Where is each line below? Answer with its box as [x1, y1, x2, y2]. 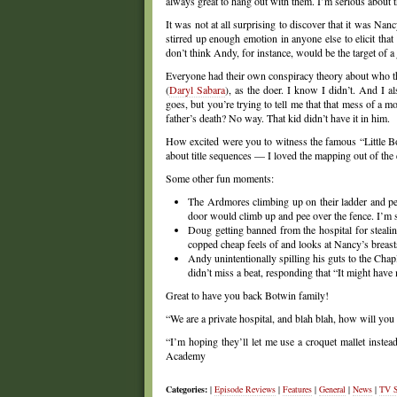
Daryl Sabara [169, 82, 225, 97]
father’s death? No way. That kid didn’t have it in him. [166, 111, 390, 125]
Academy [166, 348, 206, 362]
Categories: [166, 383, 207, 395]
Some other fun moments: [166, 171, 274, 185]
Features [283, 383, 312, 395]
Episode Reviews [214, 383, 276, 395]
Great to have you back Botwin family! [166, 288, 329, 302]
